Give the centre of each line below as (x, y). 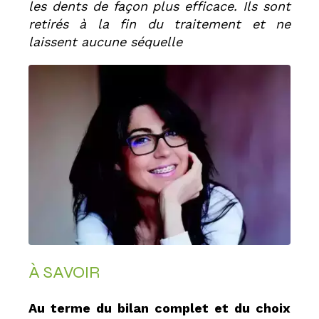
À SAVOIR (64, 273)
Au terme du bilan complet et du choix (159, 308)
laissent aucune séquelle (105, 42)
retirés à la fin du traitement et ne (159, 24)
